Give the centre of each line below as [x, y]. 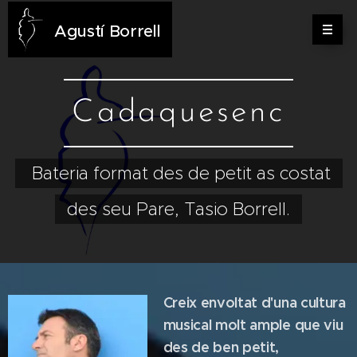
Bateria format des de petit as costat [178, 173]
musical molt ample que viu [253, 325]
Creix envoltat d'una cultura [254, 302]
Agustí [82, 31]
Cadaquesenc [178, 113]
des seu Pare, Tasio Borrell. [178, 209]
